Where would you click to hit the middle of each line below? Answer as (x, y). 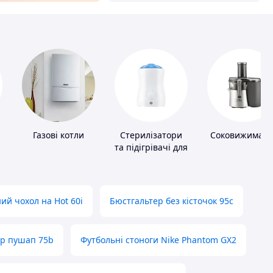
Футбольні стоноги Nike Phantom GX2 (158, 240)
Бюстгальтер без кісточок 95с (172, 201)
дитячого (151, 160)
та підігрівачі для (151, 147)
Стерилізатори (151, 135)
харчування (151, 172)
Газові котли (58, 135)
